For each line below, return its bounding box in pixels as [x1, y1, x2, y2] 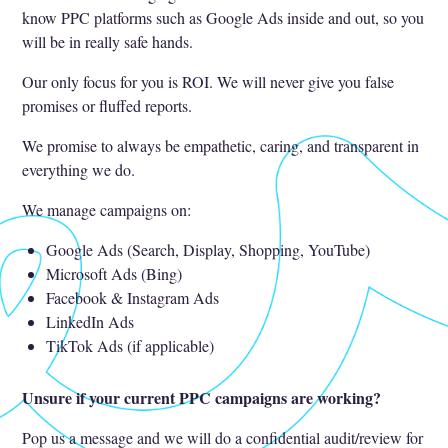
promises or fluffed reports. [22, 94, 193, 116]
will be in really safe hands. [22, 30, 194, 52]
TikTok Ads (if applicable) [46, 334, 215, 356]
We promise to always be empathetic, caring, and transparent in [22, 134, 420, 156]
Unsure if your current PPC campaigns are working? [22, 385, 382, 409]
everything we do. [22, 158, 136, 180]
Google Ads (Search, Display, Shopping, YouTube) [46, 238, 371, 260]
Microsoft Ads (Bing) [46, 262, 183, 284]
